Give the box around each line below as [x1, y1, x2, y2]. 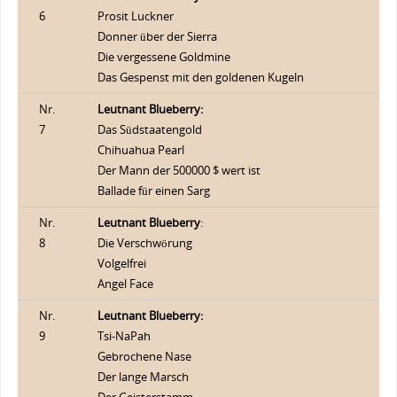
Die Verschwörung [97, 235, 192, 251]
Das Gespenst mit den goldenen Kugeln [97, 69, 304, 85]
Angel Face [97, 276, 153, 292]
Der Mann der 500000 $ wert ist [97, 162, 261, 178]
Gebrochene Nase [97, 348, 191, 364]
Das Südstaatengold [97, 121, 202, 137]
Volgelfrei [97, 255, 146, 271]
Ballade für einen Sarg [97, 183, 210, 198]
